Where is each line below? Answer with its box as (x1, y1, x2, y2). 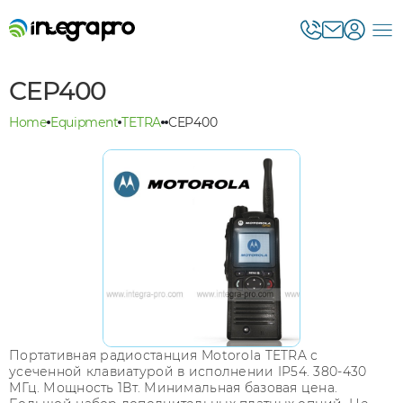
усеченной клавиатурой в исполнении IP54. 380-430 (9, 363, 367, 380)
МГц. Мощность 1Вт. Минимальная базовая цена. (9, 380, 338, 396)
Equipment (49, 114, 119, 130)
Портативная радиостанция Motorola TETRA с (9, 347, 318, 363)
